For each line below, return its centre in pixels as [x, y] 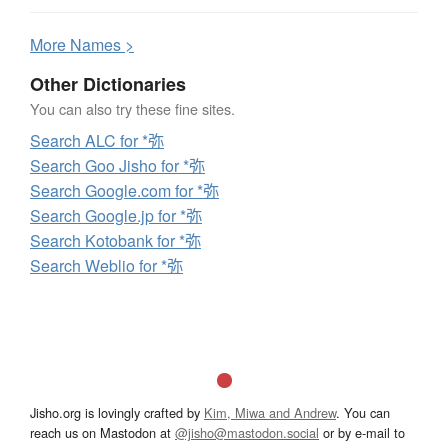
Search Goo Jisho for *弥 [117, 166]
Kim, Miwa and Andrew [270, 413]
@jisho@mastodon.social [247, 433]
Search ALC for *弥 [97, 141]
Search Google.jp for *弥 [116, 216]
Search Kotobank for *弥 [115, 241]
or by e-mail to [362, 433]
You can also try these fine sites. [132, 109]
